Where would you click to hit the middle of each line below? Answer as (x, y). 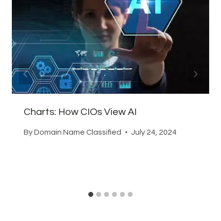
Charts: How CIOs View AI (80, 112)
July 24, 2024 (154, 132)
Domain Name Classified (78, 132)
